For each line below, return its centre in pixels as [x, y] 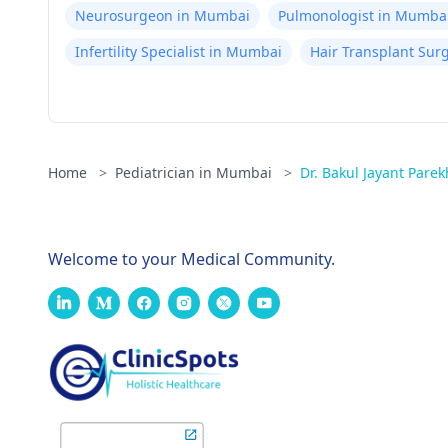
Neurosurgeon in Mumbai [162, 15]
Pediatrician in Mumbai [195, 172]
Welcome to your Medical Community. [191, 259]
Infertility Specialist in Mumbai [178, 51]
